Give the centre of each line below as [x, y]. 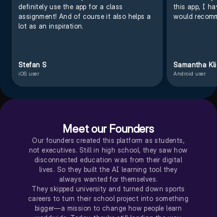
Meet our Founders [108, 129]
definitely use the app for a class [70, 7]
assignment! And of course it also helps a [84, 16]
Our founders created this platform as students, [108, 140]
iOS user [29, 74]
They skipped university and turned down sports [108, 189]
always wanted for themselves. [108, 179]
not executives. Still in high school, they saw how [108, 150]
